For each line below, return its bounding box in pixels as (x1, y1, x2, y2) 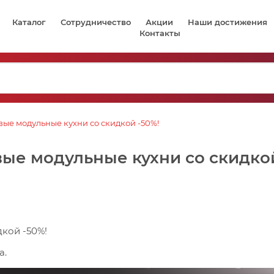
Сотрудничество (60, 17, 131, 27)
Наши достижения (187, 17, 267, 27)
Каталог (12, 17, 46, 27)
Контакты (139, 28, 180, 38)
